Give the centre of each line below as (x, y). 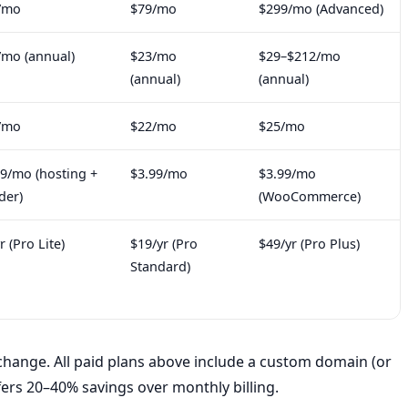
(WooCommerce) (310, 197)
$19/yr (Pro (164, 244)
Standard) (160, 267)
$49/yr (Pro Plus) (309, 244)
